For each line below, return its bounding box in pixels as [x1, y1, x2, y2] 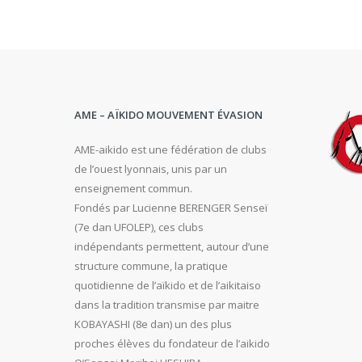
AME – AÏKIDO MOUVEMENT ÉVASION [74, 107, 263, 122]
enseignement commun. [74, 181, 192, 196]
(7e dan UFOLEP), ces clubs [74, 220, 204, 234]
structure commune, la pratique [74, 259, 228, 273]
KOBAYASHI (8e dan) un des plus [74, 317, 232, 331]
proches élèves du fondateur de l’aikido [74, 336, 270, 351]
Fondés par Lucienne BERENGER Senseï [74, 200, 267, 215]
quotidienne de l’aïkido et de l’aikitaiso [74, 278, 261, 293]
